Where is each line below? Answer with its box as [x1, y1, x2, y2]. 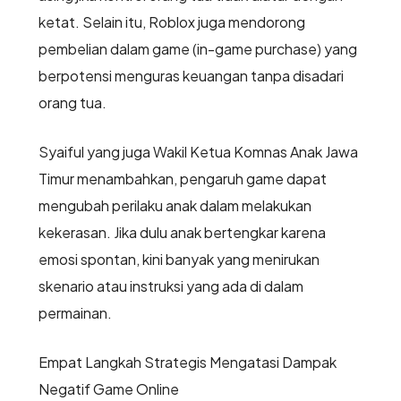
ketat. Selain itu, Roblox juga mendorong [38, 13, 305, 32]
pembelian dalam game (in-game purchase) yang [38, 39, 357, 59]
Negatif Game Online [38, 380, 179, 399]
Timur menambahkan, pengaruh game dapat [38, 169, 327, 189]
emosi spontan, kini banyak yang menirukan [38, 250, 320, 269]
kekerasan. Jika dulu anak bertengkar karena [38, 223, 326, 243]
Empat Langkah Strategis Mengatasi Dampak [38, 353, 337, 372]
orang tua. [38, 93, 107, 113]
